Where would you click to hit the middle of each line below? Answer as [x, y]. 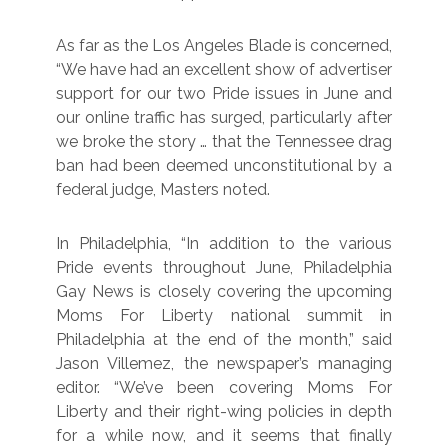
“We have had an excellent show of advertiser [224, 69]
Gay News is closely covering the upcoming [224, 291]
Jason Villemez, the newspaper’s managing [224, 363]
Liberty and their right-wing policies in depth [224, 411]
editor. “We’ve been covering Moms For [224, 387]
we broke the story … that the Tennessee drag [224, 141]
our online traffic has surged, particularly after [224, 117]
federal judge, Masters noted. [163, 189]
